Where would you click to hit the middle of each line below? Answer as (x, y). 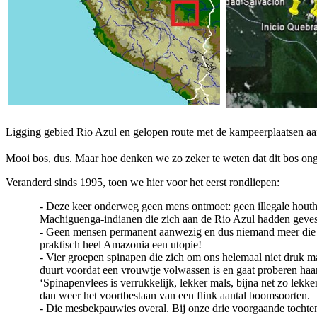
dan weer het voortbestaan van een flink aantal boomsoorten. (175, 295)
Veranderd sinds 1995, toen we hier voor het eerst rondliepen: (143, 182)
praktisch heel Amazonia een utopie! (121, 244)
